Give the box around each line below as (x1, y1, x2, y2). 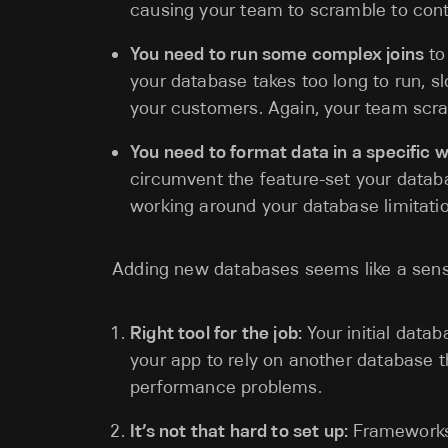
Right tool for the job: (130, 322, 303, 343)
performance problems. (130, 376, 322, 398)
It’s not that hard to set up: (130, 420, 349, 441)
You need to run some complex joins (130, 43, 425, 64)
